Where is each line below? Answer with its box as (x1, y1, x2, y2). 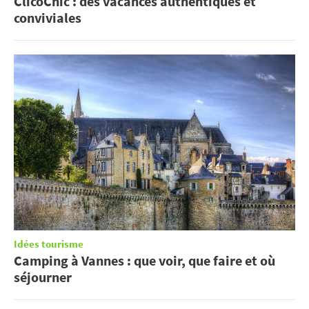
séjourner (14, 268, 72, 286)
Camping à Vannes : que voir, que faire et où (14, 251, 275, 269)
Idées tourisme (14, 237, 83, 252)
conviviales (14, 8, 81, 26)
